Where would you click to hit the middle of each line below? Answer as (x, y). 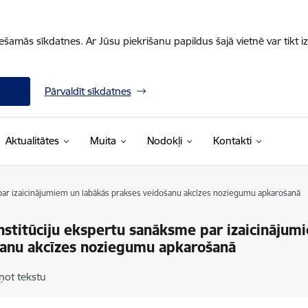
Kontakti (232, 141)
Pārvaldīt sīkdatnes (88, 91)
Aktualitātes (32, 141)
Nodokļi (164, 141)
